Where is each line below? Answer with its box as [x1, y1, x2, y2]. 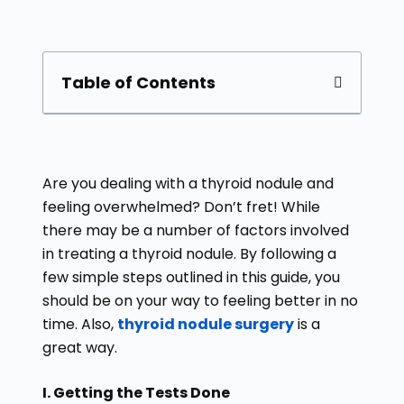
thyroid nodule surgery [116, 314, 294, 335]
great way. [41, 337, 117, 359]
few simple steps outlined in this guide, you [41, 267, 340, 289]
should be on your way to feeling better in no [41, 290, 358, 312]
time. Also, [41, 314, 117, 335]
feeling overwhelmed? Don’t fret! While [41, 197, 320, 218]
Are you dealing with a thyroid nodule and [41, 173, 334, 195]
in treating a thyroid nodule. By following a [41, 243, 336, 265]
